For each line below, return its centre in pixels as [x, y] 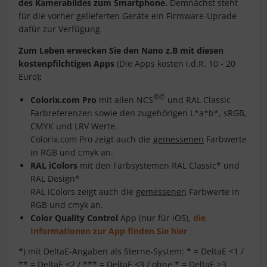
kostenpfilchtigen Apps [66, 64]
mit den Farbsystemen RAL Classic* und [159, 166]
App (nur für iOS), [156, 218]
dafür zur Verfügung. [60, 29]
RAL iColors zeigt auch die [83, 192]
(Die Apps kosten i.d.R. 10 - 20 [175, 64]
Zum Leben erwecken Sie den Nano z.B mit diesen [121, 51]
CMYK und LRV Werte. [74, 126]
